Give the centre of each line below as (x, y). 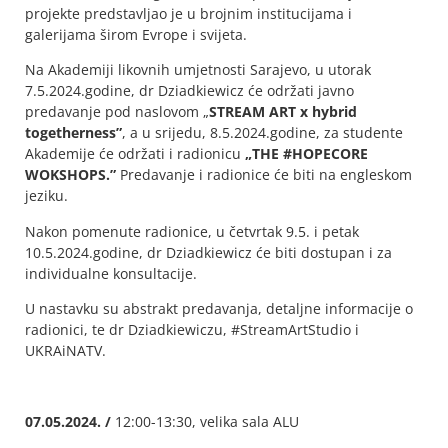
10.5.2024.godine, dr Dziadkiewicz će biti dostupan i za (208, 252)
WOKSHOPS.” (72, 175)
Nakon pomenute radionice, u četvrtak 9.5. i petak (192, 231)
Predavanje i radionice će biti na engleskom (266, 175)
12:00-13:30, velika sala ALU (207, 421)
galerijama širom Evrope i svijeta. (136, 34)
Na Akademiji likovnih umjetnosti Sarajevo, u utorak (198, 70)
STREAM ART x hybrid (283, 112)
